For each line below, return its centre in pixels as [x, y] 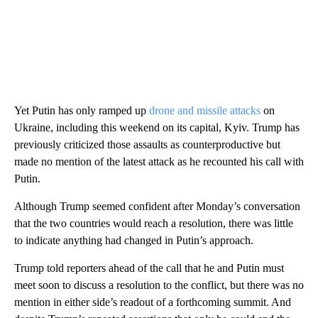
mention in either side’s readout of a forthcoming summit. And [153, 302]
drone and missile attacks [205, 111]
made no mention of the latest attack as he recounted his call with [159, 162]
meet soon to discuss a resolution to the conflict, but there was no [159, 285]
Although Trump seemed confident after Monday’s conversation [157, 207]
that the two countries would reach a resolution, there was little [154, 224]
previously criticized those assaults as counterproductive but [147, 145]
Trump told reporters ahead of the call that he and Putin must [149, 268]
